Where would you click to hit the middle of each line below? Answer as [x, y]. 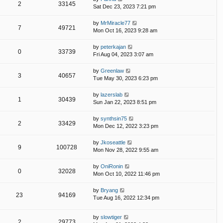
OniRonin [112, 166]
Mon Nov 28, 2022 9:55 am [126, 150]
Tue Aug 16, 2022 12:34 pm [126, 197]
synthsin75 [114, 118]
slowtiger [111, 217]
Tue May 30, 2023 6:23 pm [125, 78]
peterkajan [113, 47]
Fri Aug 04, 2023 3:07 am [123, 54]
